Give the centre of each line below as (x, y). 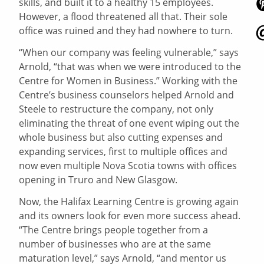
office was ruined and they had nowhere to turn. (126, 31)
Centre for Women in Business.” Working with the (128, 81)
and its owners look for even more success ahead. (130, 216)
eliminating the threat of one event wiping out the (129, 123)
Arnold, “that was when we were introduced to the (130, 67)
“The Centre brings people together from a (114, 230)
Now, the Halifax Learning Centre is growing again (129, 202)
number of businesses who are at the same (115, 244)
